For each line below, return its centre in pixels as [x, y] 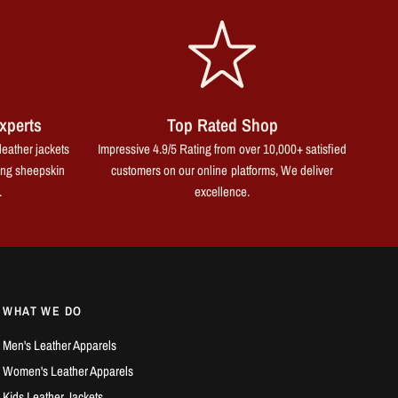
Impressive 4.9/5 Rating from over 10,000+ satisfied [222, 149]
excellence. [222, 191]
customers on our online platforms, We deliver [222, 170]
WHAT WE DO [43, 311]
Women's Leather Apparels [68, 371]
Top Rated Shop [222, 125]
